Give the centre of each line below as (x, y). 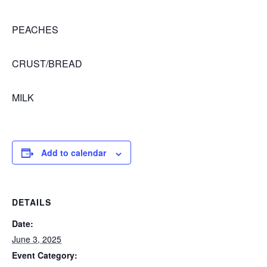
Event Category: (45, 255)
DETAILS (32, 202)
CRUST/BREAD (47, 64)
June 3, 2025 (37, 239)
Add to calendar (74, 153)
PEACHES (35, 30)
